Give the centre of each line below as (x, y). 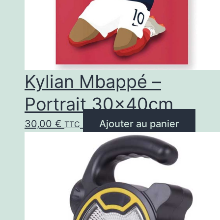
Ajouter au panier (139, 124)
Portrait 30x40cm (99, 104)
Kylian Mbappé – (93, 81)
